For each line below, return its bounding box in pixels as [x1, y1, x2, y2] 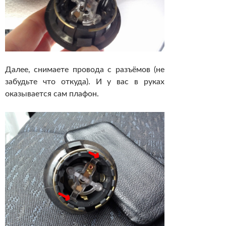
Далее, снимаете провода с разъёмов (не [5, 66, 164, 74]
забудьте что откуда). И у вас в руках [5, 78, 164, 86]
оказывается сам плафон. [5, 90, 99, 98]
